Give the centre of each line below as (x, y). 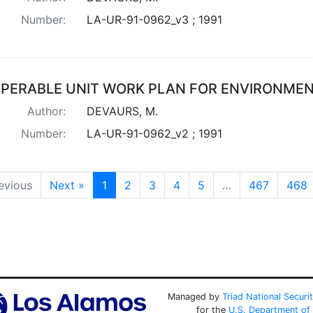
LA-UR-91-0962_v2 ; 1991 (154, 133)
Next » (67, 185)
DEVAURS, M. (122, 111)
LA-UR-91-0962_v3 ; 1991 (154, 19)
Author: (46, 111)
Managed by (195, 296)
